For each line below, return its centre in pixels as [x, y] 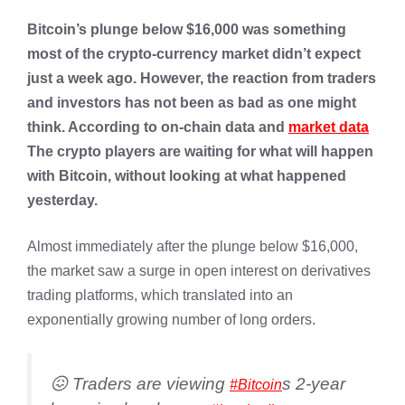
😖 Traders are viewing [140, 384]
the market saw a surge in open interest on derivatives [199, 271]
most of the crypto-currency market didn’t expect [194, 54]
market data [329, 127]
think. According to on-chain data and [158, 127]
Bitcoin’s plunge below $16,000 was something [187, 29]
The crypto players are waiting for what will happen [200, 151]
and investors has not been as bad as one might [192, 103]
